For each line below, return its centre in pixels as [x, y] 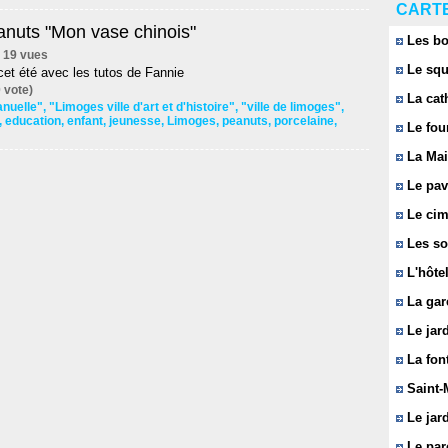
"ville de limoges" [291, 106]
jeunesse [135, 120]
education [33, 120]
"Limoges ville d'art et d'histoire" [142, 106]
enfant [85, 120]
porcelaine [304, 120]
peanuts [245, 120]
